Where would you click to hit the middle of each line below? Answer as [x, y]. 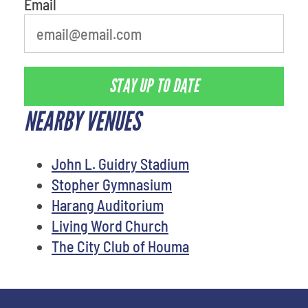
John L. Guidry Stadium [120, 163]
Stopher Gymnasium [112, 184]
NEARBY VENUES [82, 121]
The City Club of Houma [120, 246]
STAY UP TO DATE [154, 86]
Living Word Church [110, 225]
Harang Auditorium [108, 205]
